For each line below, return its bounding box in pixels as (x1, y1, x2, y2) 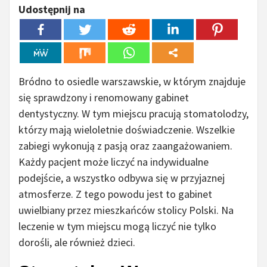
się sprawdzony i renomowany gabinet (18, 91, 189, 105)
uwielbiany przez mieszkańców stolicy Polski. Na (18, 203, 234, 218)
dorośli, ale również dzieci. (18, 235, 135, 250)
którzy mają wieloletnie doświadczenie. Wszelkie (18, 123, 235, 137)
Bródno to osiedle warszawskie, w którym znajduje (18, 74, 246, 89)
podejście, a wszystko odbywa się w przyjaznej (18, 171, 225, 185)
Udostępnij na (18, 2, 85, 17)
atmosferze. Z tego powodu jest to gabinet (18, 187, 212, 201)
